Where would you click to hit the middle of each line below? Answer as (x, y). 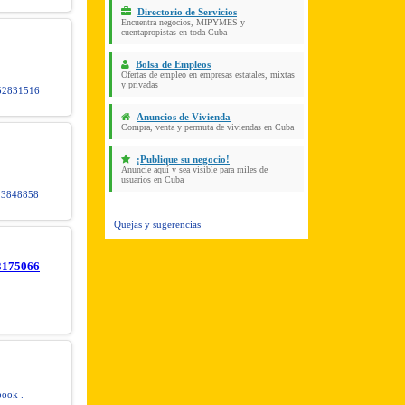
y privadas (140, 85)
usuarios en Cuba (152, 179)
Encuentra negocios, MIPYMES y (183, 22)
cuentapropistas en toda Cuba (174, 32)
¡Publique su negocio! (183, 159)
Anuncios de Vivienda (184, 117)
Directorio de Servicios (187, 12)
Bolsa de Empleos (173, 64)
